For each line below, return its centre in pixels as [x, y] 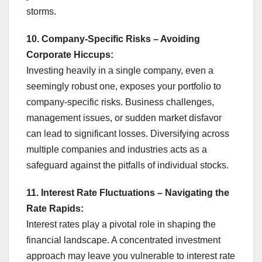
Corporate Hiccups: [70, 55]
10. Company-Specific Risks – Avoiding [113, 39]
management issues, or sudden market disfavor [124, 118]
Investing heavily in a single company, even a [120, 71]
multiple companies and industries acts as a [117, 150]
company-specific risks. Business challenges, [120, 102]
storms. [41, 12]
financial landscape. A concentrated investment [123, 240]
